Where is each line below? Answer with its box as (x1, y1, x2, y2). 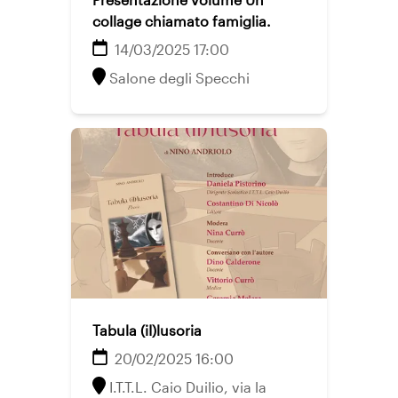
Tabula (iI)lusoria (92, 322, 202, 338)
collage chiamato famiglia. (92, 12, 271, 29)
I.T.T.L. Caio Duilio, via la (109, 378, 267, 395)
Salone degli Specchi (109, 69, 250, 86)
